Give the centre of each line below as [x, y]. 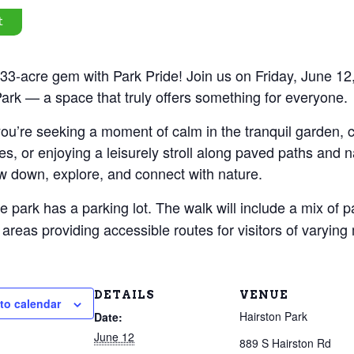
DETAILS [124, 295]
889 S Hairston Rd [285, 343]
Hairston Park [273, 316]
